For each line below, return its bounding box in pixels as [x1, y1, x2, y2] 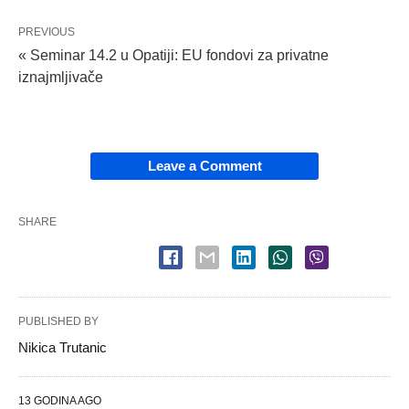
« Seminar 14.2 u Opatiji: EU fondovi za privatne [18, 47, 329, 63]
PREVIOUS [18, 26, 75, 38]
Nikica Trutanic [18, 340, 107, 355]
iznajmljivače [18, 69, 103, 85]
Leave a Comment [147, 158, 262, 173]
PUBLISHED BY [18, 315, 99, 328]
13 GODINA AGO [18, 394, 101, 407]
